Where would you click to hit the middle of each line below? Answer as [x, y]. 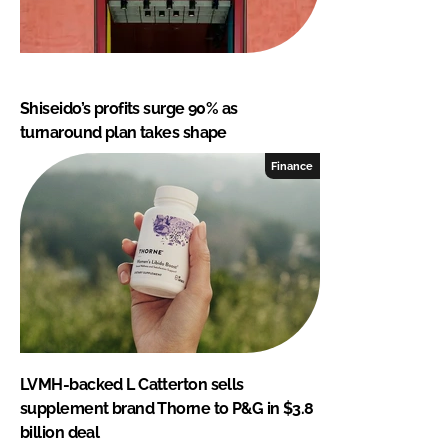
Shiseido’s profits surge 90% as [129, 108]
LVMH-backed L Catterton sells [132, 384]
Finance [292, 165]
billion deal [60, 432]
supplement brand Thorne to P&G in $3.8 [167, 408]
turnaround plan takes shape [123, 132]
